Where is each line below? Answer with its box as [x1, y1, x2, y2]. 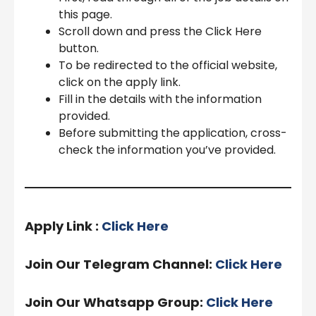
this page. [59, 6, 112, 23]
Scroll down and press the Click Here [59, 23, 262, 39]
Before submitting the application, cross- [59, 124, 287, 141]
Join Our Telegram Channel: [25, 255, 215, 273]
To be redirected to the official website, [59, 56, 277, 73]
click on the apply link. [59, 73, 181, 90]
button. [59, 39, 99, 56]
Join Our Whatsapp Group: [25, 293, 206, 311]
